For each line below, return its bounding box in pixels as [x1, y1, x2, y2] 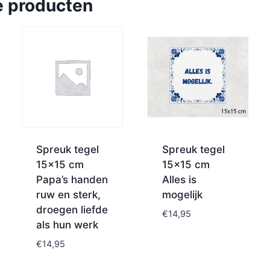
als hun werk [36, 219, 98, 231]
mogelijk [162, 189, 202, 201]
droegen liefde [36, 204, 108, 216]
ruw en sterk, [36, 189, 101, 201]
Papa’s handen [36, 174, 108, 186]
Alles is [162, 174, 196, 186]
